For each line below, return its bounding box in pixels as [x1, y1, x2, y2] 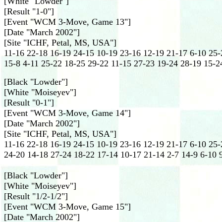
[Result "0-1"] [4, 98, 54, 108]
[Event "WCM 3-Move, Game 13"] [4, 17, 131, 27]
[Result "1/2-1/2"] [4, 191, 68, 201]
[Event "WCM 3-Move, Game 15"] [4, 202, 131, 212]
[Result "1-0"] [4, 6, 54, 16]
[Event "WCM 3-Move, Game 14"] [4, 108, 131, 118]
